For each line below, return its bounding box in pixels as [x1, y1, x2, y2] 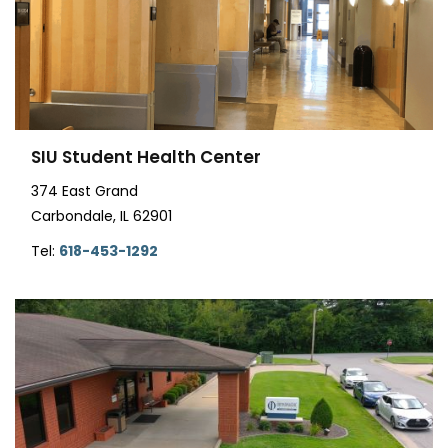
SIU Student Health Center [31, 145, 261, 170]
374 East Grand [31, 181, 138, 202]
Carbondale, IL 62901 [31, 206, 172, 227]
